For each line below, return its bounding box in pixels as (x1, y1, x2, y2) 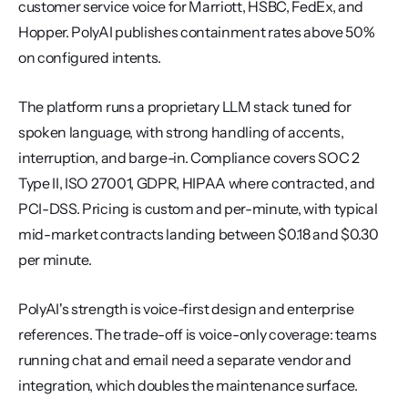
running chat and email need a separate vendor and (18, 351, 352, 369)
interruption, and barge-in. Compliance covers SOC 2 (18, 148, 360, 167)
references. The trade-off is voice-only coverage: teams (18, 325, 377, 343)
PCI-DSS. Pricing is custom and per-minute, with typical (18, 199, 378, 218)
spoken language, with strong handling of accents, (18, 123, 344, 141)
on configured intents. (18, 48, 161, 66)
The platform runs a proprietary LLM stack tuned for (18, 97, 352, 116)
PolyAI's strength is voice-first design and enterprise (18, 300, 354, 318)
